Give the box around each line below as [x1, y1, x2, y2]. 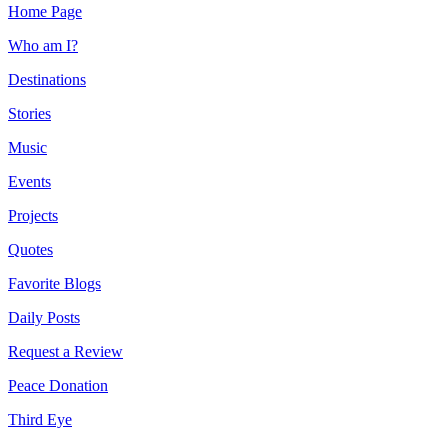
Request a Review [8, 343, 123, 361]
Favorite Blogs [8, 275, 101, 293]
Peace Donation [8, 377, 108, 395]
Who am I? [8, 37, 78, 55]
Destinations [8, 71, 86, 89]
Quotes [8, 241, 53, 259]
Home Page [8, 3, 82, 21]
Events [8, 173, 51, 191]
